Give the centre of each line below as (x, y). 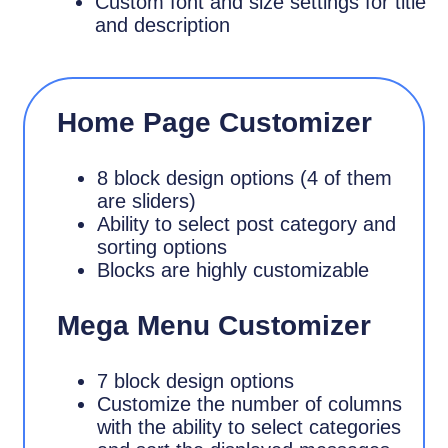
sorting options (162, 246)
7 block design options (196, 380)
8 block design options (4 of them (245, 177)
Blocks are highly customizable (233, 269)
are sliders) (147, 200)
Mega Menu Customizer (214, 325)
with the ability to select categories (249, 426)
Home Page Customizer (215, 122)
